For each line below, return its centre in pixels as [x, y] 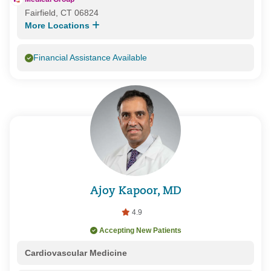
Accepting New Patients [140, 231]
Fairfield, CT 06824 [61, 13]
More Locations [58, 26]
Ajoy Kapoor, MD [135, 191]
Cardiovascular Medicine [76, 253]
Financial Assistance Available [90, 58]
